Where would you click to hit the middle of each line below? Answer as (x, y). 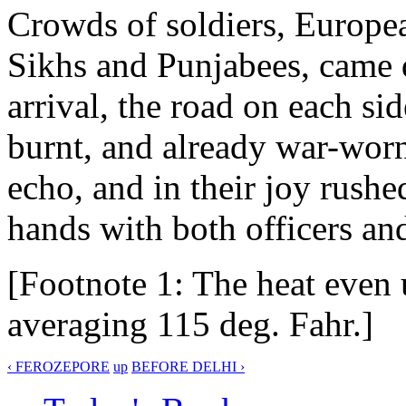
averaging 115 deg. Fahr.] (190, 324)
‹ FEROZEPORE (58, 366)
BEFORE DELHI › (188, 366)
